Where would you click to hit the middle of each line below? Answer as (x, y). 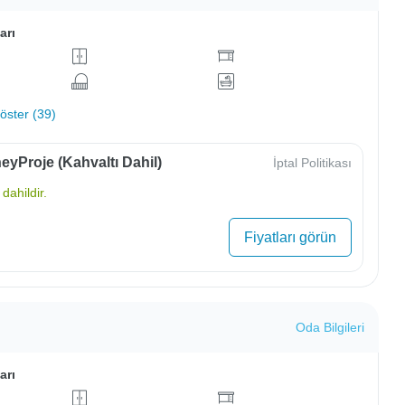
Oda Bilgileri (330, 327)
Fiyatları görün (290, 237)
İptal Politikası (312, 163)
